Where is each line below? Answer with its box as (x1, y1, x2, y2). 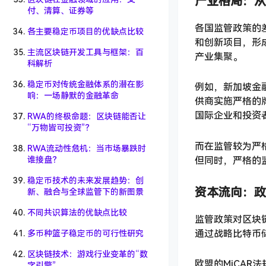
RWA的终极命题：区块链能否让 (27, 112, 146, 121)
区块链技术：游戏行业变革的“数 (27, 249, 148, 259)
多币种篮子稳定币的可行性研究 (27, 229, 144, 238)
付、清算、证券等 (27, 6, 94, 15)
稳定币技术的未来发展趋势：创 (27, 176, 144, 185)
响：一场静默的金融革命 (27, 91, 119, 100)
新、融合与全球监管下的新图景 (27, 187, 144, 197)
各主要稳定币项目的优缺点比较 (27, 27, 144, 36)
